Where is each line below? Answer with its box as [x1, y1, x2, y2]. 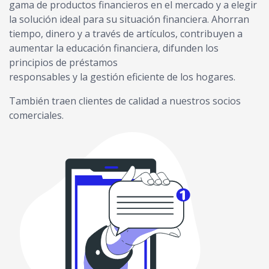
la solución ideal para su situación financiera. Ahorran [9, 12, 249, 26]
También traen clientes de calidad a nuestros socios [9, 94, 241, 107]
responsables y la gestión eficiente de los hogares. [9, 70, 235, 83]
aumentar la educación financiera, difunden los [9, 41, 219, 55]
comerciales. [9, 108, 64, 122]
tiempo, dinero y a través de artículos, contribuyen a [9, 26, 243, 40]
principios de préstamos [9, 55, 118, 69]
